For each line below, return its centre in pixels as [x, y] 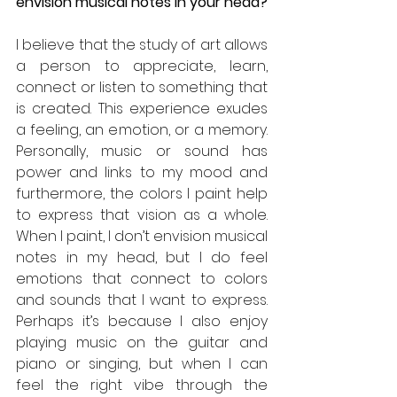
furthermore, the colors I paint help [142, 193]
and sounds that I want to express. [142, 300]
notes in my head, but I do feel [142, 257]
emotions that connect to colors [142, 278]
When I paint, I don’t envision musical [142, 236]
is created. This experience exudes [142, 108]
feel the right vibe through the [142, 385]
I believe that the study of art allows [142, 44]
